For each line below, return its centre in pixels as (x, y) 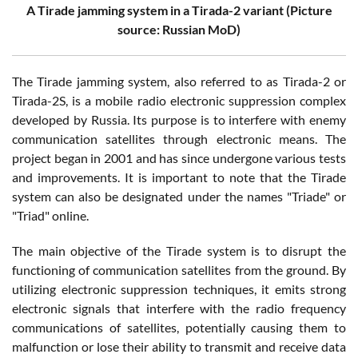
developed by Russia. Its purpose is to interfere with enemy (179, 120)
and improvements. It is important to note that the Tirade (179, 177)
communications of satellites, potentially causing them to (179, 328)
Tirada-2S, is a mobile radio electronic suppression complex (179, 101)
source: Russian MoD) (179, 30)
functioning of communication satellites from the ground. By (179, 270)
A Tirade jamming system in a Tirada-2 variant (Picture (179, 10)
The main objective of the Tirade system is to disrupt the (179, 251)
